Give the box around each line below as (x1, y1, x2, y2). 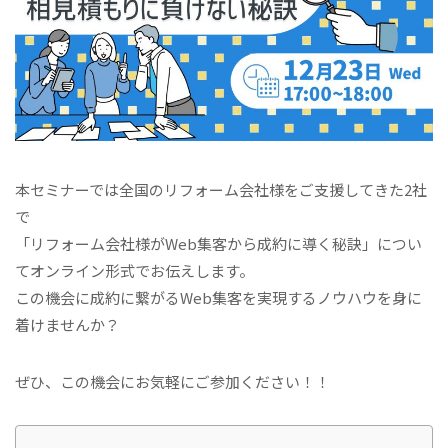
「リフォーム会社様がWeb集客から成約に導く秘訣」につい (15, 233, 422, 255)
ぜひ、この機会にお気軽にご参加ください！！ (15, 371, 330, 393)
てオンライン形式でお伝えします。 (15, 260, 254, 282)
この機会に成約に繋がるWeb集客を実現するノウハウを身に (15, 287, 422, 309)
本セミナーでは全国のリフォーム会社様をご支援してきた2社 (15, 179, 427, 201)
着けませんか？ (15, 314, 120, 336)
